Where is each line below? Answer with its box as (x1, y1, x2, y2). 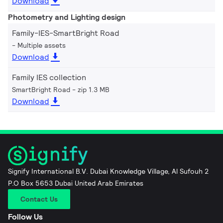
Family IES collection (12, 72, 86, 83)
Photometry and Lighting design (8, 12, 125, 22)
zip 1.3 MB (78, 85, 110, 94)
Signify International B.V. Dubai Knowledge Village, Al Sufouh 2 (8, 166, 209, 176)
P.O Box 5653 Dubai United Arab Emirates (8, 178, 143, 188)
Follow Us (8, 211, 43, 222)
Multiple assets (17, 41, 66, 50)
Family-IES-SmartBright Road (12, 28, 119, 38)
